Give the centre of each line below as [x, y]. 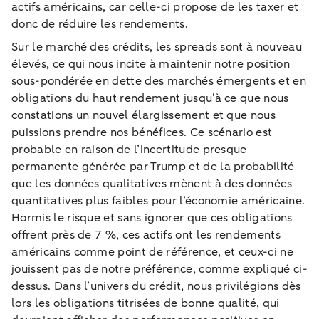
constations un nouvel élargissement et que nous [144, 115]
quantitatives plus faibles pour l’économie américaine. [158, 200]
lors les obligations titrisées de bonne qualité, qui [146, 303]
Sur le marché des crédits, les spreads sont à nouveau [157, 47]
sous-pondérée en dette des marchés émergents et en [159, 81]
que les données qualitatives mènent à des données [152, 183]
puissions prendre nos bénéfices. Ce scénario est [142, 132]
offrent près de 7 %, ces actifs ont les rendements [146, 235]
